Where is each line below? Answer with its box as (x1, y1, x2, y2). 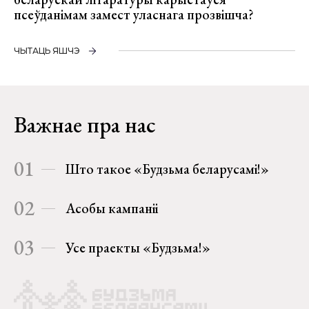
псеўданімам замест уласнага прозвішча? (14, 6, 254, 24)
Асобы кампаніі (66, 199, 158, 218)
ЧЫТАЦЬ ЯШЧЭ (14, 46, 80, 57)
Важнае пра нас (14, 110, 156, 140)
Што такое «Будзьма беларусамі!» (66, 160, 269, 179)
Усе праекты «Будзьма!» (66, 239, 210, 257)
